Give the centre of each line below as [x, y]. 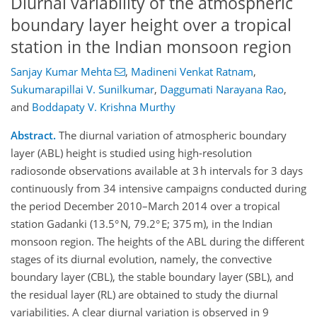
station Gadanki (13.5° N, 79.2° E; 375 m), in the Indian [142, 224]
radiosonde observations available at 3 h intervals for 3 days [157, 171]
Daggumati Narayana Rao [222, 90]
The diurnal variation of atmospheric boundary [171, 136]
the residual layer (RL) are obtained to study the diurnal [144, 295]
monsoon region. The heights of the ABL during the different [157, 242]
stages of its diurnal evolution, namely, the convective [141, 259]
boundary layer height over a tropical [151, 25]
